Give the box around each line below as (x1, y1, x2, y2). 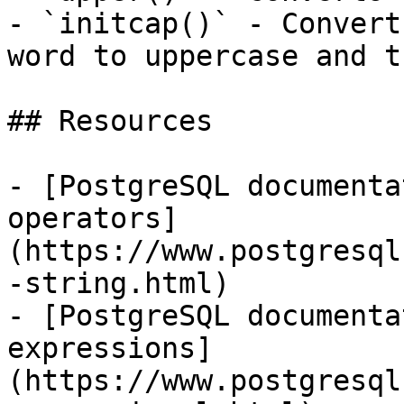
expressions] (7, 332, 213, 364)
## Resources (7, 105, 213, 137)
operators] (7, 202, 179, 234)
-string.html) (7, 267, 230, 299)
